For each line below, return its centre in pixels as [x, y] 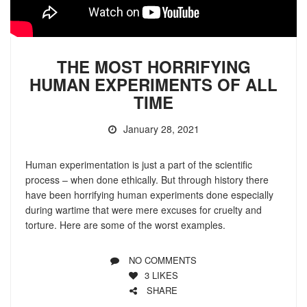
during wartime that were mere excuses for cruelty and [143, 210]
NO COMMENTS [163, 260]
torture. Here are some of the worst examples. [125, 225]
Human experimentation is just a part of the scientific [138, 165]
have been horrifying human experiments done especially [149, 195]
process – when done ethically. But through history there [147, 180]
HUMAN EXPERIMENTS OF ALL [153, 85]
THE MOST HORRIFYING [153, 67]
